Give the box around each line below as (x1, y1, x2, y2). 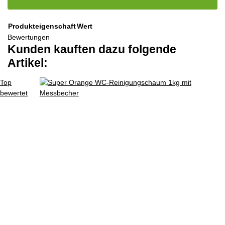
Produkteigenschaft (8, 22, 76, 31)
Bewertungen (8, 33, 50, 42)
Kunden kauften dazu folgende (8, 43, 176, 56)
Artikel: (8, 57, 48, 70)
